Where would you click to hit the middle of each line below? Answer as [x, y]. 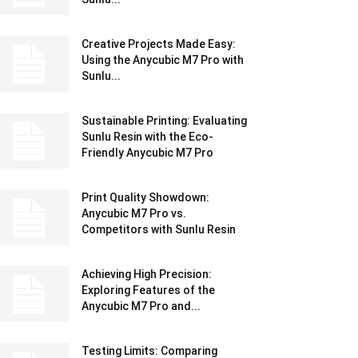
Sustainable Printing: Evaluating [164, 121]
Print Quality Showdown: [145, 197]
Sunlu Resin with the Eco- [147, 137]
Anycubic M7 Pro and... [141, 306]
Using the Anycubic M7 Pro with [163, 60]
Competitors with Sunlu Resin [159, 229]
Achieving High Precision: [147, 274]
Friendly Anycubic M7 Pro [147, 153]
